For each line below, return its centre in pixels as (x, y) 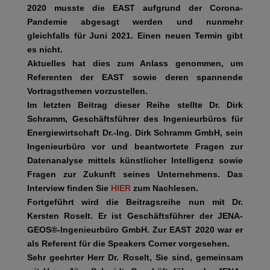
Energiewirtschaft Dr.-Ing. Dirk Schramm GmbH (124, 132)
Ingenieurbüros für (203, 118)
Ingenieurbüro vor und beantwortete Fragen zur (135, 146)
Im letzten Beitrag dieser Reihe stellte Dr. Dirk (135, 105)
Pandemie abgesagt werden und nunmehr (135, 21)
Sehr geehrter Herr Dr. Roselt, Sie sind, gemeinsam (135, 257)
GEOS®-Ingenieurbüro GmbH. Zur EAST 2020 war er (135, 229)
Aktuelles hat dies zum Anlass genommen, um (135, 63)
